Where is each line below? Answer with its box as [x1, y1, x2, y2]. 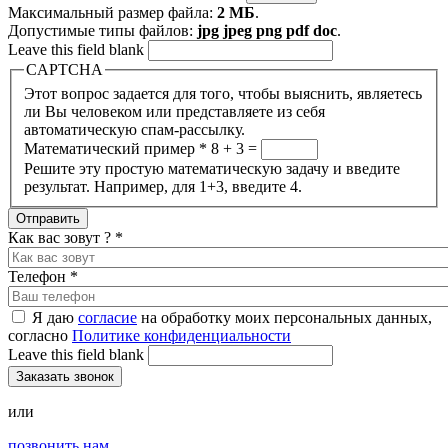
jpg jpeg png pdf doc [197, 22, 337, 40]
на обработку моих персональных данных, [137, 308, 432, 326]
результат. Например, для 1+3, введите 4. [24, 177, 302, 195]
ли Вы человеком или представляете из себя [24, 102, 325, 120]
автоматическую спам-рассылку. [24, 120, 245, 138]
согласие [78, 308, 137, 326]
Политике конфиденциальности [72, 326, 291, 344]
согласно [8, 326, 72, 344]
